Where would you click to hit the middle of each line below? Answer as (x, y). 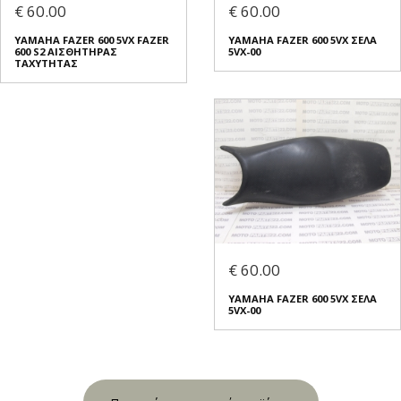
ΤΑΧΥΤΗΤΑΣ (46, 64)
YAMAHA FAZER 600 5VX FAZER (92, 40)
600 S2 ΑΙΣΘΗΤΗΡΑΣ (66, 52)
